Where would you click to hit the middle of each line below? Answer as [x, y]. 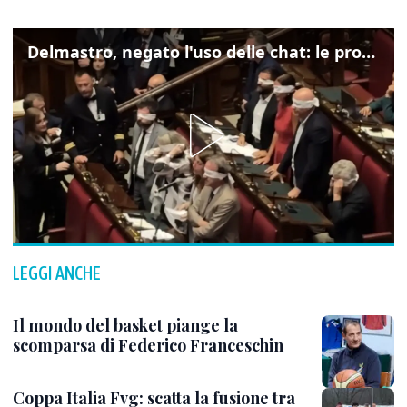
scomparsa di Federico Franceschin [148, 345]
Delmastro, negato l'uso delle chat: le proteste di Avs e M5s [368, 52]
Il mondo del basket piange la [125, 325]
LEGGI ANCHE [57, 273]
